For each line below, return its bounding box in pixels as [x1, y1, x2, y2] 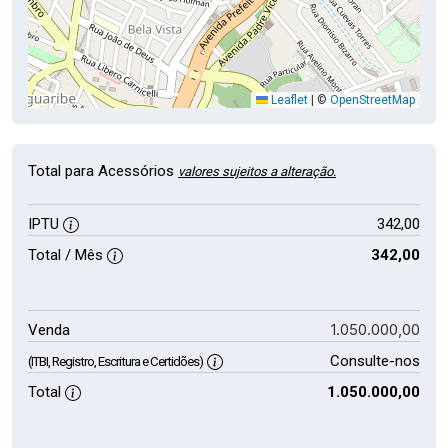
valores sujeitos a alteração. [178, 164, 336, 179]
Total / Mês [28, 246, 107, 264]
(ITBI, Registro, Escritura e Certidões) [28, 354, 203, 369]
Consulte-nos [329, 352, 420, 370]
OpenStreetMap [330, 93, 415, 107]
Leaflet [268, 93, 308, 107]
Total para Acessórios [28, 162, 178, 180]
